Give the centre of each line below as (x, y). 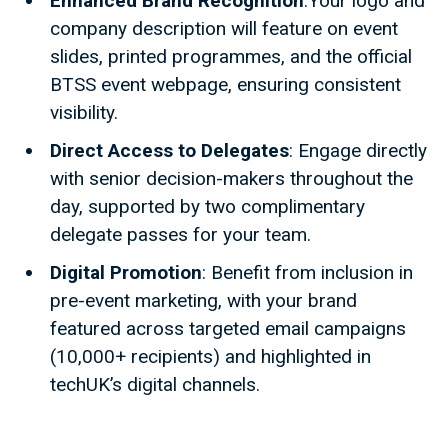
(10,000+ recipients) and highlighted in (210, 357)
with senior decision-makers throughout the (231, 179)
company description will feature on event (224, 29)
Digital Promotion (126, 273)
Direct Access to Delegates (169, 151)
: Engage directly (358, 151)
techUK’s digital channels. (155, 385)
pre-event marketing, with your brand (203, 301)
